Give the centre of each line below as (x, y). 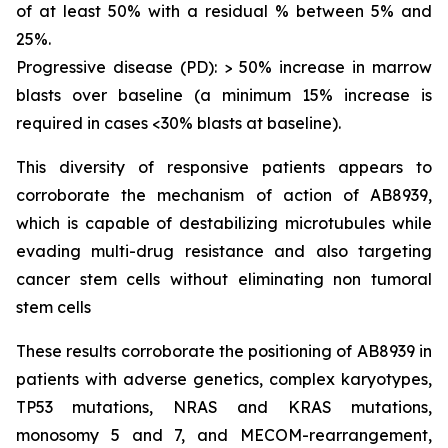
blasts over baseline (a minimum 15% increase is (224, 95)
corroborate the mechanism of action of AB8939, (224, 195)
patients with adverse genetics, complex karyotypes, (224, 379)
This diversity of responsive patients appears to (224, 167)
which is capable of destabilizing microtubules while (224, 223)
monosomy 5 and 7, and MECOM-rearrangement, (224, 435)
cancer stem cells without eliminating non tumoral (224, 279)
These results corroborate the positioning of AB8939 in (224, 351)
